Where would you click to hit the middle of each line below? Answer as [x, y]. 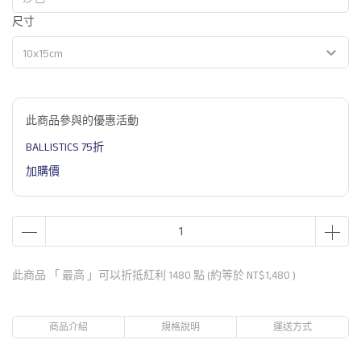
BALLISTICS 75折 [65, 147]
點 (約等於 [219, 275]
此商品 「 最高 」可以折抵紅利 [90, 275]
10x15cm [43, 53]
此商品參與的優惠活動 [82, 120]
